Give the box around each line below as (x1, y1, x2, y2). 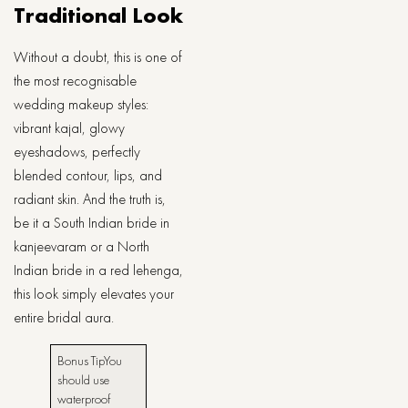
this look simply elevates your (14, 284, 174, 303)
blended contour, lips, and (14, 166, 162, 185)
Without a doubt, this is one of (14, 47, 182, 66)
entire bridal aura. (14, 308, 114, 327)
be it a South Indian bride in (14, 213, 169, 232)
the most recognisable (14, 71, 137, 90)
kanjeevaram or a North (14, 237, 149, 256)
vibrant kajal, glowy (14, 118, 125, 138)
